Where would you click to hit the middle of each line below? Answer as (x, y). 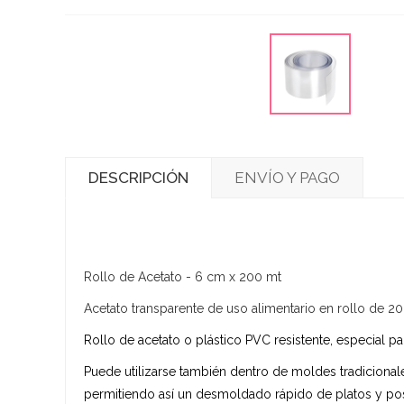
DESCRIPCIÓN (138, 177)
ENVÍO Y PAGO (287, 177)
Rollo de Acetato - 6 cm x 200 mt (183, 276)
